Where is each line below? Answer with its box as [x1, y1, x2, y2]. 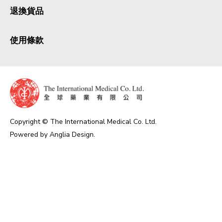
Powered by [10, 130, 50, 139]
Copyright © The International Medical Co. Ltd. [10, 117, 157, 126]
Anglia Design [50, 130, 94, 139]
